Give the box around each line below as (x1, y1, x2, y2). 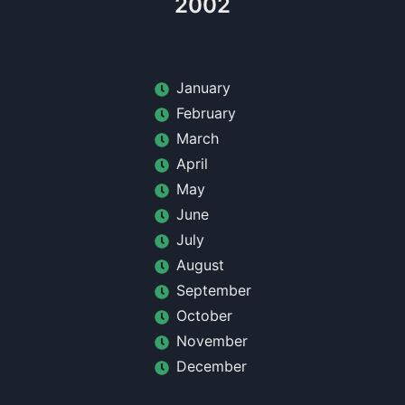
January (175, 79, 231, 97)
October (175, 306, 232, 325)
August (175, 256, 224, 274)
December (175, 357, 247, 375)
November (175, 332, 248, 350)
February (175, 104, 236, 122)
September (175, 281, 251, 299)
